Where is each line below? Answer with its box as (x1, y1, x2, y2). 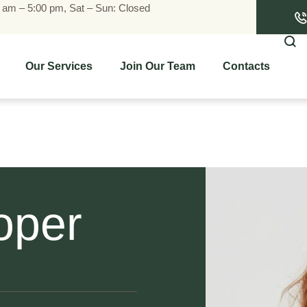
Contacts (222, 60, 270, 72)
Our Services (25, 60, 93, 72)
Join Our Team (119, 60, 195, 72)
